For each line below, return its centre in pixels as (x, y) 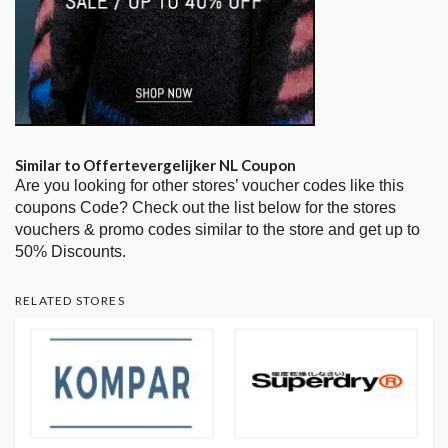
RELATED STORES (70, 301)
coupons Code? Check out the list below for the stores (205, 208)
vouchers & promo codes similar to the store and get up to (217, 230)
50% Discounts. (70, 252)
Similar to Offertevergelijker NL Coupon (155, 165)
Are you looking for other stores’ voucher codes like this (209, 186)
